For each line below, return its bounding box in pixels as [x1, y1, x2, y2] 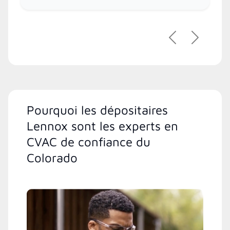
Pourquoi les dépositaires [27, 103, 168, 118]
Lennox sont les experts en [27, 119, 178, 133]
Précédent [171, 36, 211, 48]
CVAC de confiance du [27, 135, 150, 149]
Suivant [194, 36, 223, 48]
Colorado [27, 150, 78, 165]
